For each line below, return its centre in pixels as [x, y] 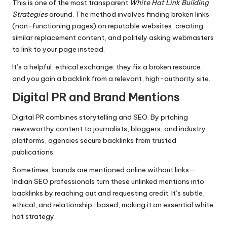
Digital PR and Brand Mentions [96, 98]
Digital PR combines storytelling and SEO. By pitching [100, 117]
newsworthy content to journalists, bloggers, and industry [109, 128]
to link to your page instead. [59, 49]
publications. [33, 152]
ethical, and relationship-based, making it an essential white [113, 204]
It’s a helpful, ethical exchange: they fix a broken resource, [107, 67]
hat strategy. [34, 216]
